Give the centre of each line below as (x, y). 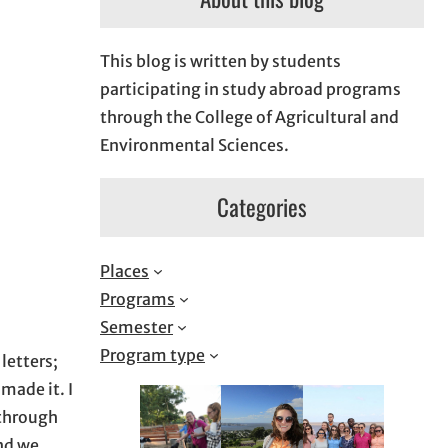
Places (124, 270)
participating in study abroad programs (250, 89)
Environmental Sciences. (194, 145)
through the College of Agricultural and (249, 117)
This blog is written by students (220, 61)
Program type (152, 354)
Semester (136, 326)
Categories (262, 207)
